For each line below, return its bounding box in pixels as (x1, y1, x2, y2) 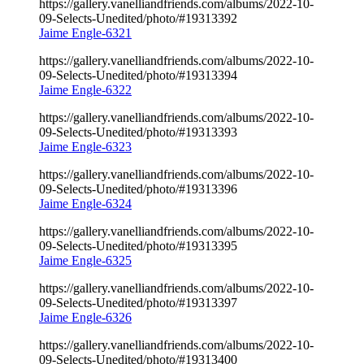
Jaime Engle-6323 (39, 139, 132, 154)
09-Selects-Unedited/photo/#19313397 (39, 295, 237, 310)
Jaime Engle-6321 (39, 25, 132, 40)
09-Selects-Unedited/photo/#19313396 (39, 181, 237, 196)
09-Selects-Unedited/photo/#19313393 (39, 124, 237, 139)
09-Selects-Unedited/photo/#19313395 (39, 238, 237, 253)
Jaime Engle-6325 (39, 253, 132, 267)
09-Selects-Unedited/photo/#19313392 (39, 11, 237, 25)
